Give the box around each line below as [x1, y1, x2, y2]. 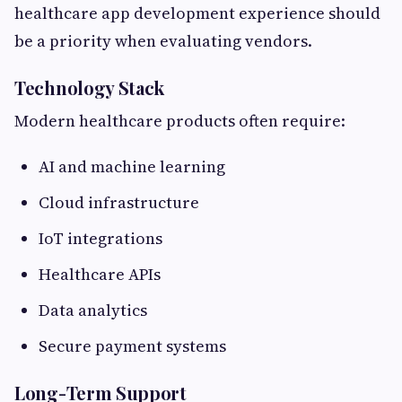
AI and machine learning [39, 155, 225, 179]
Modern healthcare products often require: [14, 109, 345, 133]
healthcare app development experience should [14, 2, 380, 25]
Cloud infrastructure [39, 191, 199, 214]
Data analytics [39, 299, 147, 322]
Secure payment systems [39, 335, 226, 358]
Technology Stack [14, 75, 165, 100]
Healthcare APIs [39, 263, 161, 286]
